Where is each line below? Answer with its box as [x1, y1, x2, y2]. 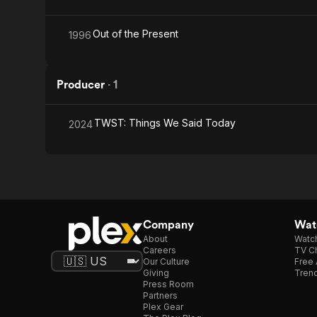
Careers [143, 245, 176, 255]
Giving [143, 267, 169, 278]
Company [143, 218, 194, 231]
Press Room [143, 279, 194, 289]
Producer [57, 78, 105, 91]
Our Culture [143, 256, 190, 267]
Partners [143, 290, 178, 301]
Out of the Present [93, 28, 178, 40]
